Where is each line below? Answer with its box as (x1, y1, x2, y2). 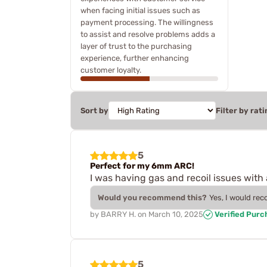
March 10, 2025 (148, 209, 203, 219)
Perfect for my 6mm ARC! (90, 160, 194, 171)
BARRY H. (101, 209, 136, 219)
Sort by (80, 105, 108, 115)
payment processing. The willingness (80, 17, 213, 27)
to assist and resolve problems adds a (80, 29, 215, 39)
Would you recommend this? (98, 193, 207, 202)
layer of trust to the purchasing (80, 41, 192, 51)
